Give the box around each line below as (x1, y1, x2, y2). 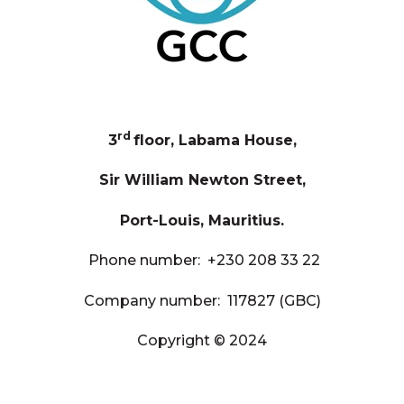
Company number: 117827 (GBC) (83, 291, 321, 309)
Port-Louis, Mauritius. (120, 211, 284, 229)
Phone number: (88, 252, 204, 270)
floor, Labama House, (133, 132, 297, 150)
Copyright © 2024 (137, 332, 267, 350)
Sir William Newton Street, (98, 171, 306, 189)
